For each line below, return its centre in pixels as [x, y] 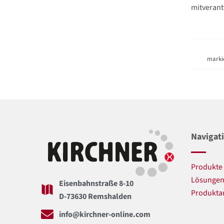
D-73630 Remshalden [95, 196]
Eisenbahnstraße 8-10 [96, 183]
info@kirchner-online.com [105, 214]
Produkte [207, 167]
